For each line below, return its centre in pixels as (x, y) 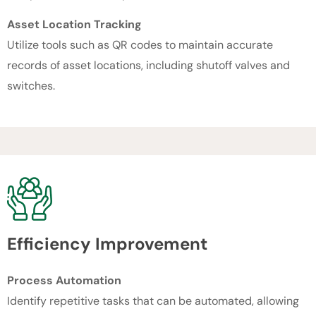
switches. (31, 85)
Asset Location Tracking (74, 24)
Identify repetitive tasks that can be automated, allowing (153, 301)
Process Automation (64, 281)
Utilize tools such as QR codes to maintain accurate (140, 44)
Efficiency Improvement (107, 244)
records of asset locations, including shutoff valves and (148, 65)
